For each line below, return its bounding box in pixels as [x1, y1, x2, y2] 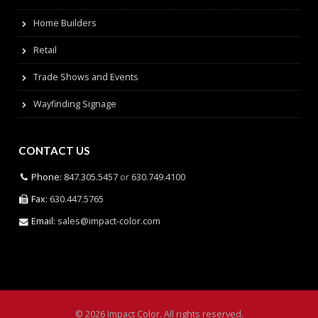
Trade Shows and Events [33, 70, 138, 83]
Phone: [31, 170, 62, 183]
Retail [33, 43, 57, 56]
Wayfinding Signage [33, 97, 116, 110]
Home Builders [33, 16, 97, 29]
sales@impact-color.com [57, 214, 161, 227]
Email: [31, 214, 56, 227]
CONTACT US [18, 144, 89, 158]
